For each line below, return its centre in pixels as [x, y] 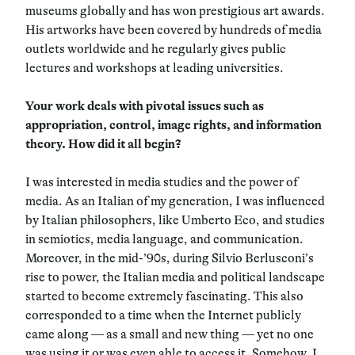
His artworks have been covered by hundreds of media [174, 30]
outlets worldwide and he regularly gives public [156, 49]
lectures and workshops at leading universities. [155, 68]
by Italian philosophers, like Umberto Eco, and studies [175, 220]
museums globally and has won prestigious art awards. [175, 11]
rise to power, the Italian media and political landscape [175, 277]
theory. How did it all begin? [103, 144]
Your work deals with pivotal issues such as [145, 106]
